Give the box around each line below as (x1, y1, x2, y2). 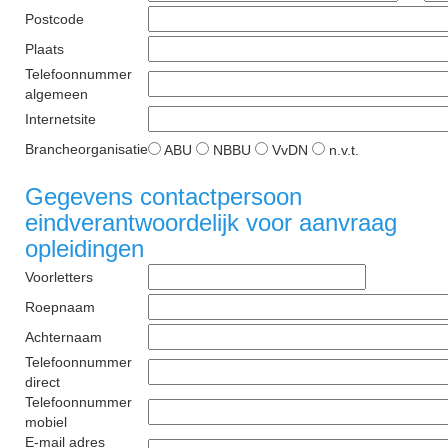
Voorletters (25, 269, 93, 285)
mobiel (25, 414, 67, 430)
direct (25, 374, 60, 390)
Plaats (25, 41, 64, 57)
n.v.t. (325, 142, 359, 158)
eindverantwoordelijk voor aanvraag (25, 209, 397, 236)
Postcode (25, 11, 84, 27)
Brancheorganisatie (25, 141, 148, 157)
